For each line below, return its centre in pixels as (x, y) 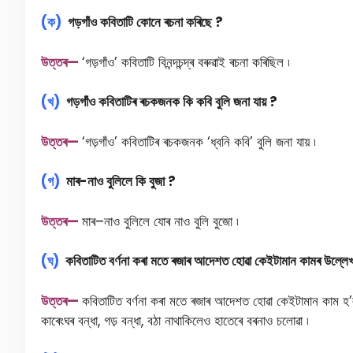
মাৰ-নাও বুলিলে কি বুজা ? (118, 182)
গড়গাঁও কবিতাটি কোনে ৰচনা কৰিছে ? (142, 22)
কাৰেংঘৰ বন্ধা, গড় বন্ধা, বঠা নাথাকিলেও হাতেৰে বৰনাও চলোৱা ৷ (175, 320)
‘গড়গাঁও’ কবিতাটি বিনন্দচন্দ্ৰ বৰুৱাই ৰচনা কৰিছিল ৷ (186, 62)
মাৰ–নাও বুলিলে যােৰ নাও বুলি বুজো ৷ (160, 221)
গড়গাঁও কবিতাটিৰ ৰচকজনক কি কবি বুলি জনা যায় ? (169, 102)
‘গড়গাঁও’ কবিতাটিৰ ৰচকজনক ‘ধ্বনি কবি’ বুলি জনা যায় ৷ (199, 141)
